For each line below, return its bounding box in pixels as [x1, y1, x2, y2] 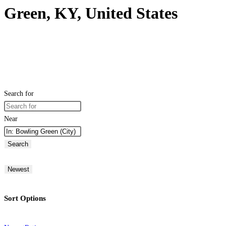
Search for [4, 89, 34, 97]
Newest [8, 165, 29, 173]
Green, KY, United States [4, 4, 178, 23]
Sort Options [4, 194, 46, 202]
